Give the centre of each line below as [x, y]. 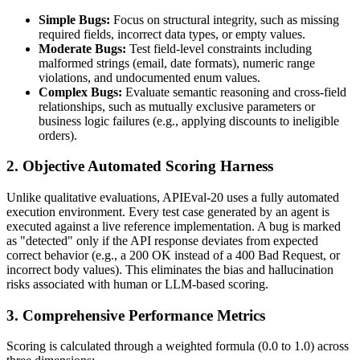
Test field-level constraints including [219, 48]
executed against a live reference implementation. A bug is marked [174, 226]
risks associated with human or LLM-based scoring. [137, 284]
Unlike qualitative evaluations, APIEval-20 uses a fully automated [173, 197]
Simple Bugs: [74, 19]
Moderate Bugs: [82, 48]
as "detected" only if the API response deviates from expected [162, 240]
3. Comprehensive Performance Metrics [136, 315]
